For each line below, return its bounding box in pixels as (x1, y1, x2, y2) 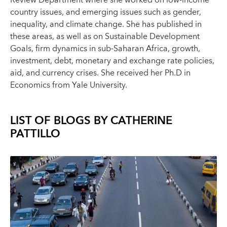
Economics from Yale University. (10, 78, 127, 92)
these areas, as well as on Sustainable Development (10, 29, 200, 44)
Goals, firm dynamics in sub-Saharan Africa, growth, (10, 42, 200, 56)
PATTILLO (10, 124, 60, 144)
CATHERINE (110, 111, 172, 131)
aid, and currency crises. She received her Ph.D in (10, 66, 191, 80)
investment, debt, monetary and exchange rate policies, (10, 54, 214, 68)
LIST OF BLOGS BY (10, 111, 110, 131)
